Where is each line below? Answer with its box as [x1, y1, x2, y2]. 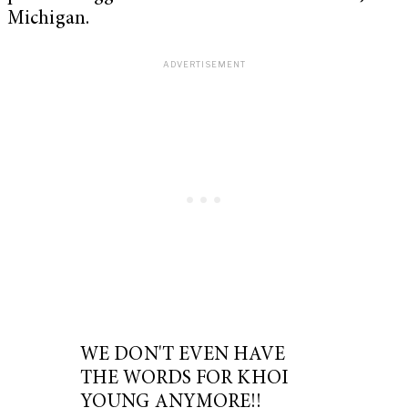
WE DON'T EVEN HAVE [80, 345, 285, 365]
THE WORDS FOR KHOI [80, 369, 289, 389]
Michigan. [7, 9, 89, 29]
